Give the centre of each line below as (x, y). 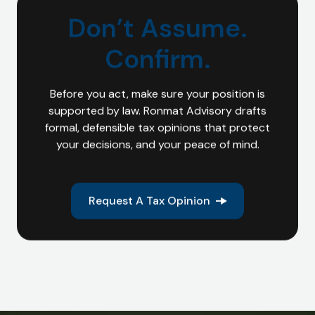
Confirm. (157, 59)
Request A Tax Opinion (149, 201)
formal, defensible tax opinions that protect (157, 128)
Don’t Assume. (157, 28)
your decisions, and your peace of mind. (157, 145)
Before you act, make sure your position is (157, 94)
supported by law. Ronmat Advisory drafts (157, 111)
